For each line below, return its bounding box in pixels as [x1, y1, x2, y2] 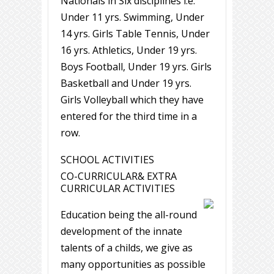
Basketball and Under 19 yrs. [61, 76, 191, 91]
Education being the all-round [61, 208, 197, 222]
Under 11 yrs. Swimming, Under [61, 10, 204, 24]
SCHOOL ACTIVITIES [61, 153, 154, 167]
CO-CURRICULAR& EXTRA [61, 169, 177, 183]
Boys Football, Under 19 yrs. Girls [61, 60, 212, 74]
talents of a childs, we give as [61, 241, 193, 255]
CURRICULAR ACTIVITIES [61, 182, 175, 196]
